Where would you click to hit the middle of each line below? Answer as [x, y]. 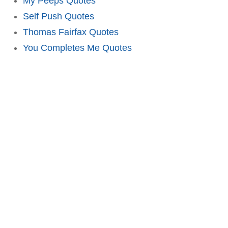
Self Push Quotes [59, 16]
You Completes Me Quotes [77, 48]
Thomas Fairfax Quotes [71, 32]
